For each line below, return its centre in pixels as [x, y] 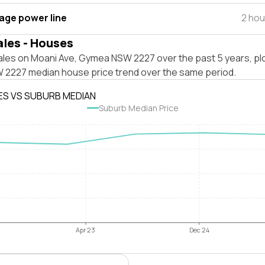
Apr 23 [86, 230]
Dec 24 [199, 230]
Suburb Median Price [138, 108]
